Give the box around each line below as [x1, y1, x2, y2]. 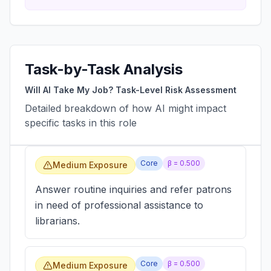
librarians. [35, 215, 80, 227]
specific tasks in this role [25, 117, 137, 129]
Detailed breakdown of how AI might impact [25, 102, 226, 114]
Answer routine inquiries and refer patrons [35, 183, 232, 195]
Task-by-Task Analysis [25, 60, 183, 78]
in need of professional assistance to [35, 199, 203, 211]
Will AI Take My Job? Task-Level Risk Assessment [25, 85, 237, 95]
